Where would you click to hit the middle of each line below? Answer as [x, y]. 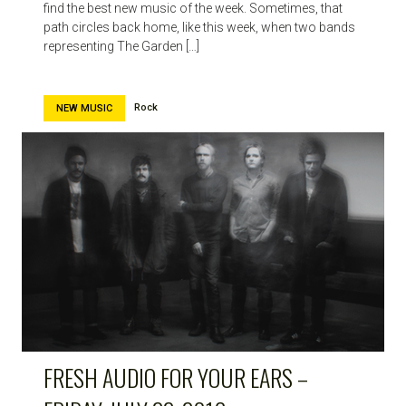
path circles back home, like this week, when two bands [199, 27]
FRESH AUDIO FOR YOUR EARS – [176, 377]
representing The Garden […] [121, 46]
